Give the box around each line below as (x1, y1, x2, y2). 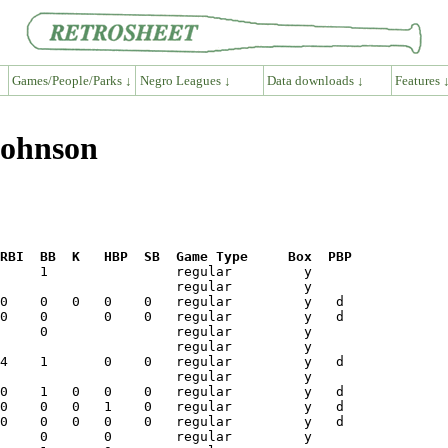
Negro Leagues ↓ (139, 72, 231, 88)
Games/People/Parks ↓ (11, 72, 132, 88)
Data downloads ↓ (267, 72, 365, 88)
